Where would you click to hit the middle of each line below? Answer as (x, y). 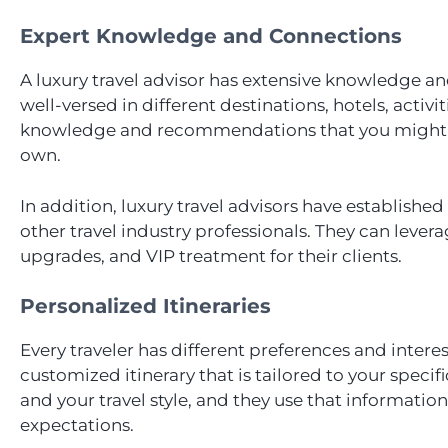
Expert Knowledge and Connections (211, 36)
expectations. (77, 425)
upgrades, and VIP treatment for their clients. (211, 255)
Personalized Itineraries (145, 306)
